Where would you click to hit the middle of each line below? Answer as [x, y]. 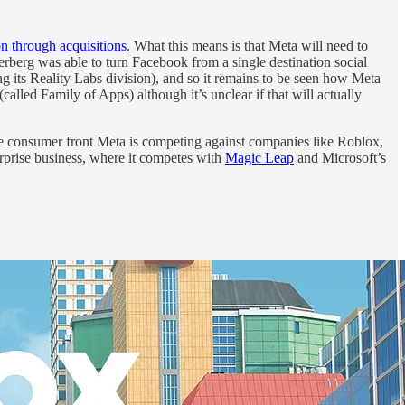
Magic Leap [259, 157]
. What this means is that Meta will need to [247, 45]
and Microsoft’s [340, 157]
